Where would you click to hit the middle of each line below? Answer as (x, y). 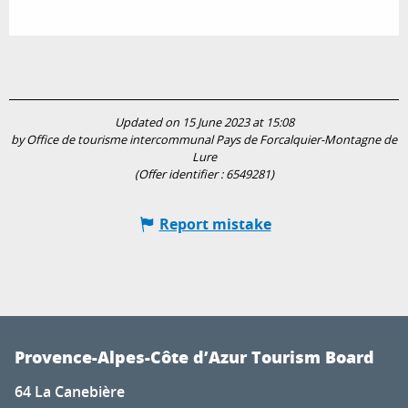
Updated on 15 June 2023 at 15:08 (204, 123)
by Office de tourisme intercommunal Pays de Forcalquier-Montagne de (204, 140)
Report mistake (215, 224)
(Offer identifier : (180, 175)
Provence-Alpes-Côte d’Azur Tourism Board (194, 357)
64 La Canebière (70, 392)
